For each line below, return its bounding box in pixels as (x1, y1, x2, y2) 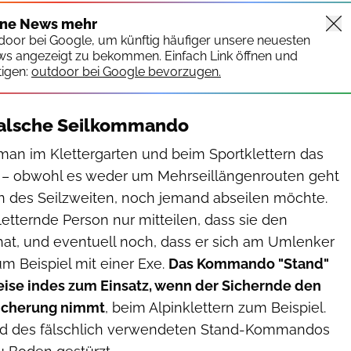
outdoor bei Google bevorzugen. (31, 64, 221, 80)
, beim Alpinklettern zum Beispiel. (105, 299, 326, 317)
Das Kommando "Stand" (168, 255, 329, 273)
